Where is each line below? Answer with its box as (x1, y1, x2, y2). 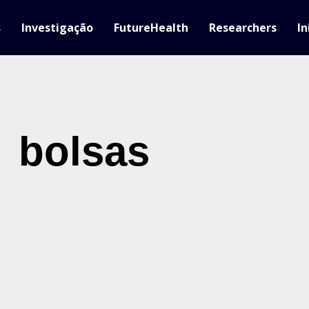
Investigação (21, 20, 93, 35)
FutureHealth (114, 20, 188, 35)
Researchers (209, 20, 277, 35)
